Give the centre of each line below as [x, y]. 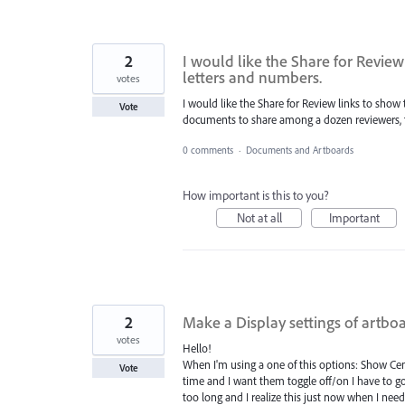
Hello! [197, 348]
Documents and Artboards [300, 150]
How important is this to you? [256, 195]
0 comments [208, 150]
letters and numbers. [252, 77]
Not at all [259, 217]
